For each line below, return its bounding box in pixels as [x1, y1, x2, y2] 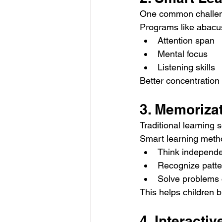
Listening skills [158, 62, 215, 73]
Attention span [158, 35, 215, 46]
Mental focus [158, 49, 208, 59]
